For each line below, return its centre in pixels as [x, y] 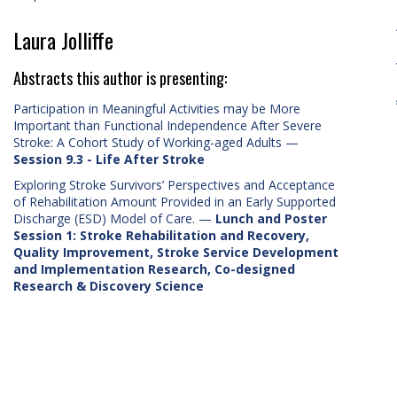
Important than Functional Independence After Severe [167, 125]
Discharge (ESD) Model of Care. [104, 218]
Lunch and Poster [271, 218]
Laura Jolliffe [63, 40]
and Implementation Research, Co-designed [154, 269]
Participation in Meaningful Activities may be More [157, 109]
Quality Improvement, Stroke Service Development [176, 252]
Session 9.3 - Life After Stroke [109, 159]
